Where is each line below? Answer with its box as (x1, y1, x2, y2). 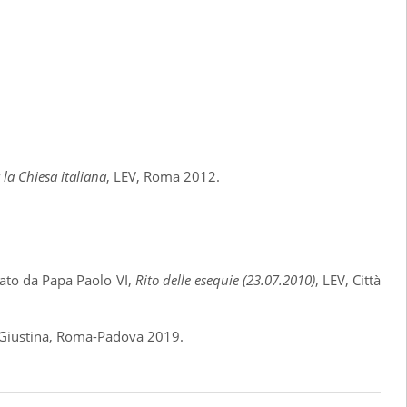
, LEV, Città (314, 271, 382, 289)
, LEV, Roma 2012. (106, 167, 221, 185)
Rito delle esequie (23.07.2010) (134, 271, 315, 289)
